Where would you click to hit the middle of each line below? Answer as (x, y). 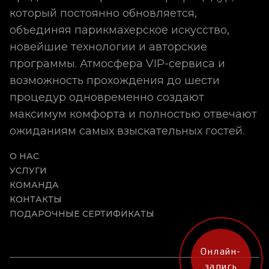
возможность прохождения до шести (115, 80)
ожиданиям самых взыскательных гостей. (127, 131)
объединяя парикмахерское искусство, (119, 30)
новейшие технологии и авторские (108, 47)
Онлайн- (221, 251)
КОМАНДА (34, 185)
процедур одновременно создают (107, 97)
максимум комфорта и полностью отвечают (133, 114)
